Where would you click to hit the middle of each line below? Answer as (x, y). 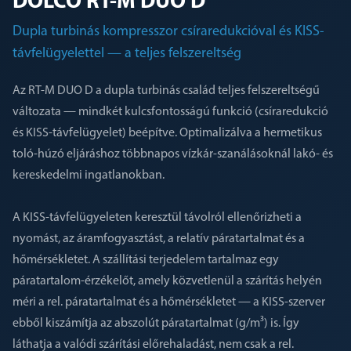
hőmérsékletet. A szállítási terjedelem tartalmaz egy (146, 260)
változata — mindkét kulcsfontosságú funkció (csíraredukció (170, 112)
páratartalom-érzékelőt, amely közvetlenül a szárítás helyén (167, 281)
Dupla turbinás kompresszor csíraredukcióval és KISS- (168, 32)
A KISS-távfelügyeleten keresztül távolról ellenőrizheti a (157, 218)
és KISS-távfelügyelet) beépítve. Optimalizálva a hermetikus (167, 133)
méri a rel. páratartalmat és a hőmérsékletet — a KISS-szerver (169, 302)
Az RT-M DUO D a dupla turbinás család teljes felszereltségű (166, 91)
